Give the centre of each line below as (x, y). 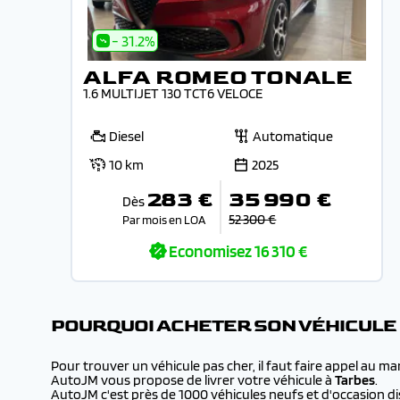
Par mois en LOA (163, 219)
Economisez (210, 251)
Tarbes (354, 380)
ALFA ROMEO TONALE (218, 77)
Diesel (126, 136)
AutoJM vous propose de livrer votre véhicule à (192, 380)
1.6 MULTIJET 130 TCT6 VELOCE (173, 93)
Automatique (293, 136)
